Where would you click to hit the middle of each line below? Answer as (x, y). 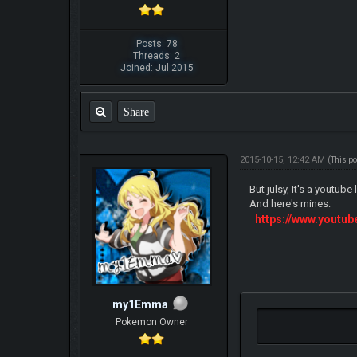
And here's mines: (290, 203)
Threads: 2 (157, 55)
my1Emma (141, 304)
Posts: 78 (157, 43)
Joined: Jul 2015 (157, 67)
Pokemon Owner (151, 322)
